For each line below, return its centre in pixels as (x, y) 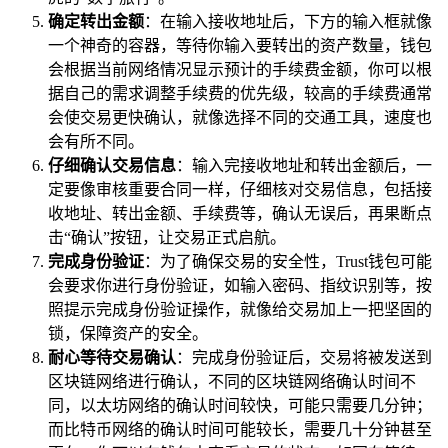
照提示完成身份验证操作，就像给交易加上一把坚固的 (240, 310)
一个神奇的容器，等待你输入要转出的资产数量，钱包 (240, 46)
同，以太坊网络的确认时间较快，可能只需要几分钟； (240, 406)
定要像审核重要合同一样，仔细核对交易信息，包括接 (240, 190)
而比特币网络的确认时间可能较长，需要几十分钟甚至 (240, 430)
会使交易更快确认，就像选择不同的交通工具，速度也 (240, 118)
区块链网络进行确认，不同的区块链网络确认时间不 (232, 382)
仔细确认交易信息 (112, 166)
